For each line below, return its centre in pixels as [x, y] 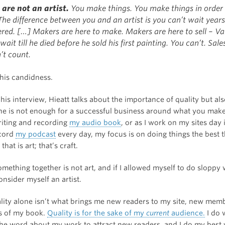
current [158, 213]
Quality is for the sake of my [97, 213]
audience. [187, 213]
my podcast [36, 134]
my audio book [95, 122]
